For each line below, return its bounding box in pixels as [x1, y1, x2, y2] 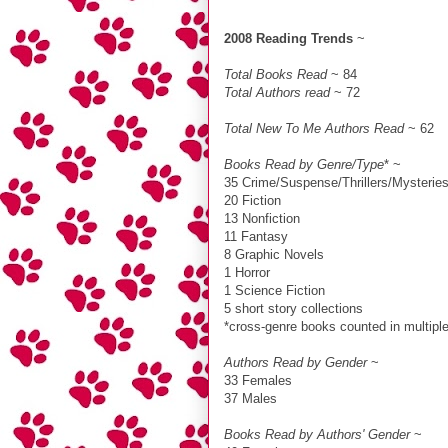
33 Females [224, 372, 292, 388]
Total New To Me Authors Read [224, 120, 404, 136]
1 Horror [224, 264, 270, 280]
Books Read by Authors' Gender [224, 426, 410, 442]
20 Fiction [224, 192, 281, 208]
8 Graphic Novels [224, 246, 324, 262]
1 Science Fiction [224, 282, 325, 298]
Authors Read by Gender [224, 354, 367, 370]
